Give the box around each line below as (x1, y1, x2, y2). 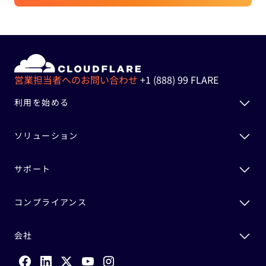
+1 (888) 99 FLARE (140, 72, 218, 87)
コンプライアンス (14, 195, 87, 208)
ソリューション (14, 129, 78, 141)
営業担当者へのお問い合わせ (14, 72, 138, 87)
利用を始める (14, 96, 69, 108)
